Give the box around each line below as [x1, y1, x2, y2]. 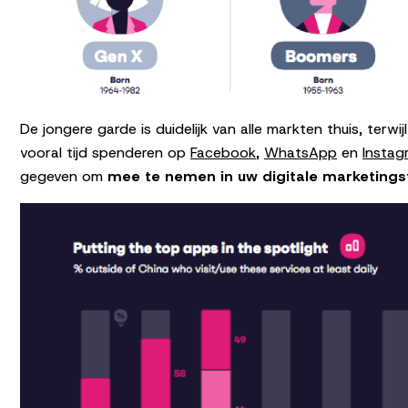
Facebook [190, 142, 256, 162]
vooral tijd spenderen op [20, 142, 190, 162]
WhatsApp [264, 142, 337, 162]
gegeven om [20, 166, 107, 186]
